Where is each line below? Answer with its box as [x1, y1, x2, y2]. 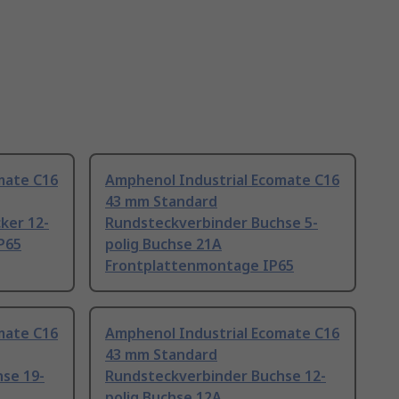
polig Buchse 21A [105, 234, 222, 255]
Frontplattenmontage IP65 [105, 256, 294, 276]
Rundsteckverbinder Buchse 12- [105, 366, 326, 387]
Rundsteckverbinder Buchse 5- [105, 213, 318, 233]
